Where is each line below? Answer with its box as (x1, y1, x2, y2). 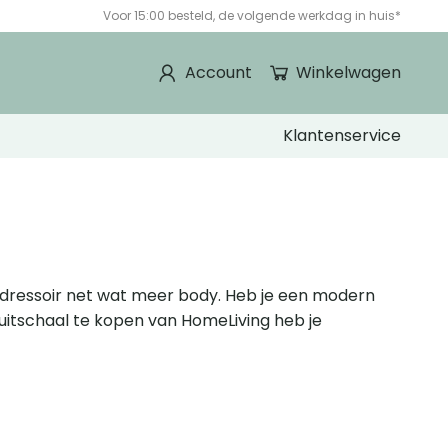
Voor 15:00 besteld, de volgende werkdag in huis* (102, 7, 401, 24)
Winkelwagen (295, 61, 401, 84)
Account (184, 61, 252, 84)
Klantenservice (283, 124, 401, 148)
